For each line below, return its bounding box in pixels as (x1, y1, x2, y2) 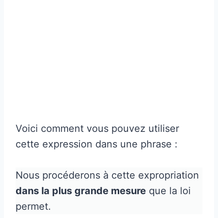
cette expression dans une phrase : (16, 138, 178, 150)
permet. (16, 200, 51, 212)
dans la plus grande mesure (16, 184, 146, 197)
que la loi (146, 184, 191, 197)
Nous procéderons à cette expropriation (16, 169, 199, 181)
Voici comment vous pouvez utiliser (16, 122, 179, 134)
